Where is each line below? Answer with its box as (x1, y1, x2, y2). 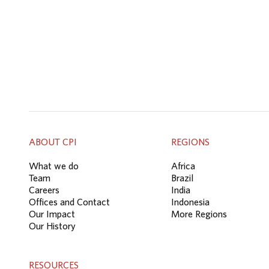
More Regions (171, 208, 227, 220)
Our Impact (29, 208, 75, 220)
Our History (29, 220, 76, 232)
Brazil (171, 172, 193, 184)
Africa (171, 160, 195, 172)
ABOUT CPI (29, 136, 77, 147)
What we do (29, 160, 79, 172)
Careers (29, 184, 59, 196)
